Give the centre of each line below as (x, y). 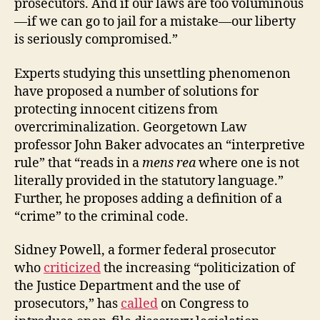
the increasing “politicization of (198, 268)
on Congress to (203, 304)
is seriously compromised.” (96, 40)
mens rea (169, 163)
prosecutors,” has (67, 304)
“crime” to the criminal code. (101, 216)
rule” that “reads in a (78, 163)
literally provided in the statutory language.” (149, 181)
